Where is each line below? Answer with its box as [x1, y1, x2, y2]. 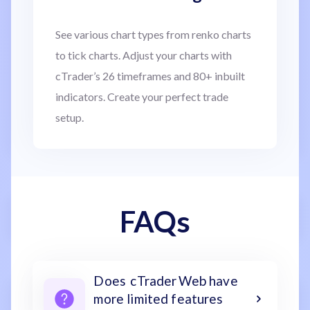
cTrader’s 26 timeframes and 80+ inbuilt [55, 69, 245, 82]
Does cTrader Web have [93, 272, 238, 289]
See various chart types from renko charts [55, 27, 251, 41]
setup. [55, 110, 84, 124]
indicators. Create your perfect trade [55, 89, 228, 103]
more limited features [93, 290, 224, 307]
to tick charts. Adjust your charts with [55, 48, 232, 62]
